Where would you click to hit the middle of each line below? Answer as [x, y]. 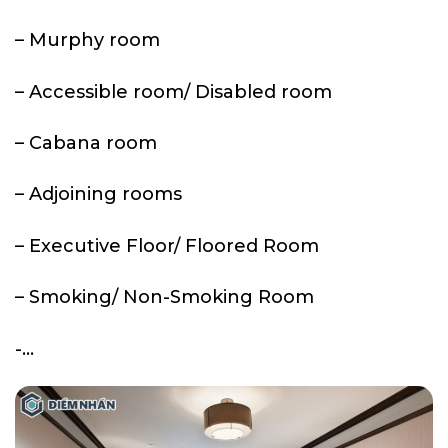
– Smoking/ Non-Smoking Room [164, 297]
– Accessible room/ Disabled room [173, 91]
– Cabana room [86, 143]
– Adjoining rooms [98, 194]
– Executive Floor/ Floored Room [167, 245]
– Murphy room [87, 40]
